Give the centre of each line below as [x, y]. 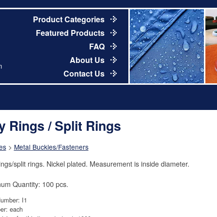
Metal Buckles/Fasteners [51, 147]
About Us [88, 60]
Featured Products [71, 32]
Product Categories [70, 19]
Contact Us [85, 73]
